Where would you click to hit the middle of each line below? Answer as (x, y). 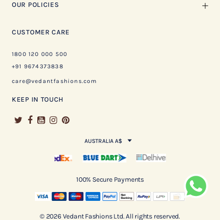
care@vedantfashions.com (55, 81)
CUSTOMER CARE (41, 32)
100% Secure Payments (110, 179)
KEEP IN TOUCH (38, 99)
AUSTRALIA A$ (103, 141)
